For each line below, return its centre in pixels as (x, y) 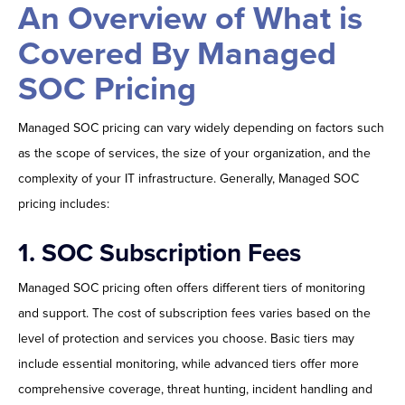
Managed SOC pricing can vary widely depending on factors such (201, 128)
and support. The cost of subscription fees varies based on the (194, 314)
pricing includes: (64, 204)
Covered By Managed (177, 54)
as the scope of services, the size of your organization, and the (194, 154)
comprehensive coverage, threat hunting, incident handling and (195, 390)
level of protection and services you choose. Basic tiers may (186, 339)
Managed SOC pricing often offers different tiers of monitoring (192, 288)
